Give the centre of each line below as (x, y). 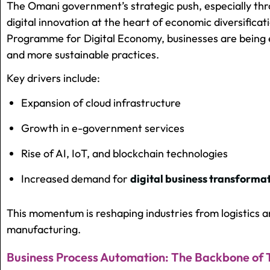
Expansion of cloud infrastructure (101, 103)
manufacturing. (44, 230)
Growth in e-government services (103, 128)
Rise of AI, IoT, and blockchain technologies (124, 154)
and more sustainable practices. (83, 55)
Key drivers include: (53, 78)
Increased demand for (76, 179)
